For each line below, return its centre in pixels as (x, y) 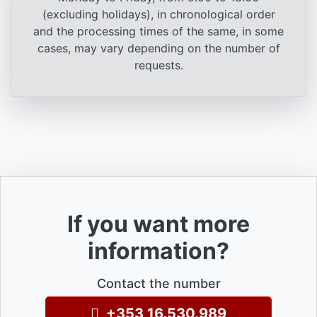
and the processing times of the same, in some (158, 31)
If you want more (158, 224)
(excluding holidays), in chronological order (158, 14)
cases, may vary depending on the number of (158, 48)
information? (158, 250)
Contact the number (158, 283)
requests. (158, 65)
